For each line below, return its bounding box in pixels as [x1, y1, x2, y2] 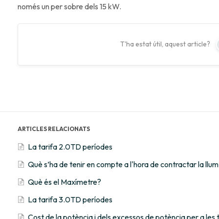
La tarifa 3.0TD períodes [27, 194, 112, 204]
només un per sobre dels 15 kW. [17, 1, 121, 11]
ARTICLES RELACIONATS [17, 125, 90, 132]
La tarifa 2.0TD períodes [27, 141, 112, 152]
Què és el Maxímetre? [27, 176, 101, 187]
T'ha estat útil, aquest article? [120, 40, 210, 49]
